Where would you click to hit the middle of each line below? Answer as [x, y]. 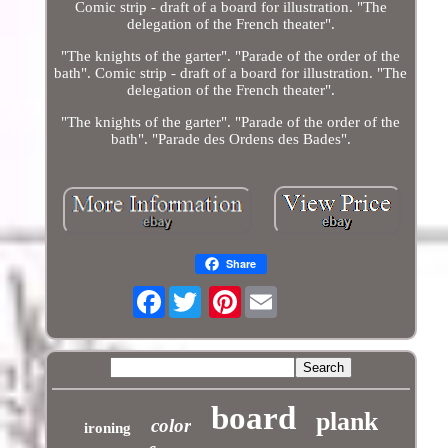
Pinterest [269, 293]
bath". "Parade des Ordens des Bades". [230, 138]
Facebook [196, 293]
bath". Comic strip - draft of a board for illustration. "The [231, 72]
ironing [107, 427]
